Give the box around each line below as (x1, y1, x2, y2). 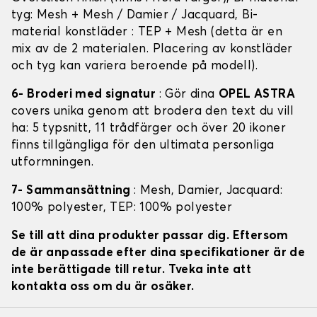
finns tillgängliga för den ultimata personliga (11, 139, 275, 152)
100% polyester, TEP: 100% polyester (11, 202, 232, 214)
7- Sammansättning (11, 185, 134, 197)
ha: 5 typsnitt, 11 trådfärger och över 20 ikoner (11, 122, 287, 135)
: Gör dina (158, 88, 219, 101)
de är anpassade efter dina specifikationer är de (11, 247, 306, 260)
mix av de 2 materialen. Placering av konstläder (11, 43, 293, 56)
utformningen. (11, 156, 94, 169)
